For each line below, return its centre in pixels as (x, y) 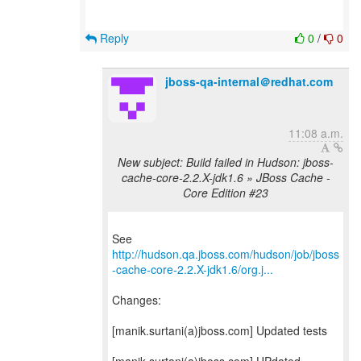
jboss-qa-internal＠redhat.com (249, 81)
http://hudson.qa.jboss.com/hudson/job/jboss (226, 254)
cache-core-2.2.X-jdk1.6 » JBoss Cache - (226, 177)
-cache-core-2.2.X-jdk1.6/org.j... (193, 269)
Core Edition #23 (226, 193)
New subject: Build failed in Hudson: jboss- (226, 162)
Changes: (137, 300)
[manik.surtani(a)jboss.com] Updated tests (220, 330)
